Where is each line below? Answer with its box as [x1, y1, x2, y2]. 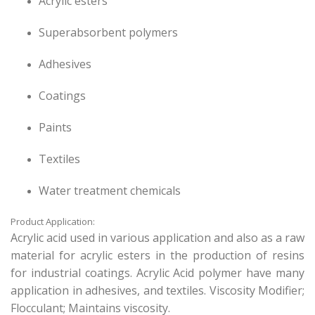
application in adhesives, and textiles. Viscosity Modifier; [11, 283, 304, 299]
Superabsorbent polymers [39, 25, 178, 41]
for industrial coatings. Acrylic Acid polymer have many [11, 265, 304, 281]
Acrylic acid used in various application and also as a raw [11, 230, 304, 246]
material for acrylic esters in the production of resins [11, 247, 304, 264]
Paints [39, 120, 72, 136]
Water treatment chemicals [39, 183, 181, 199]
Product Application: [11, 215, 97, 229]
